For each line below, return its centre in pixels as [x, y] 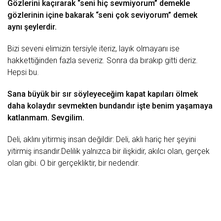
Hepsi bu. [23, 72]
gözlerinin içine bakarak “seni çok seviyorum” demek [102, 15]
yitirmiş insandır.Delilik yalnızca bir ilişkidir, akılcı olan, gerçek [109, 151]
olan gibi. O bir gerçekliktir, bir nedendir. [74, 163]
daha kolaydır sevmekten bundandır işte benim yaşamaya [110, 106]
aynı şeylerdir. [32, 27]
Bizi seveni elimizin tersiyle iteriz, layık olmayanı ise [93, 49]
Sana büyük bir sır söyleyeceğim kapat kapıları [92, 94]
